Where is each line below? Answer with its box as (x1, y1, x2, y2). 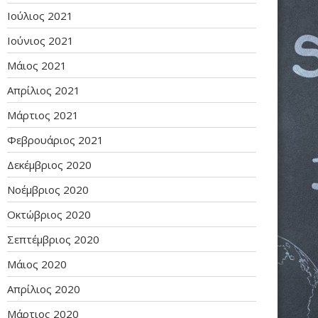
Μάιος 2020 (7, 257, 67, 272)
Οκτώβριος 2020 (7, 207, 91, 222)
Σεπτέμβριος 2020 (7, 232, 99, 247)
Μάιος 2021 (7, 58, 67, 73)
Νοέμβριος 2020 (7, 182, 89, 197)
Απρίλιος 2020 (7, 282, 80, 297)
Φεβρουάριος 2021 (7, 133, 104, 148)
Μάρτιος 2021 (7, 108, 79, 123)
